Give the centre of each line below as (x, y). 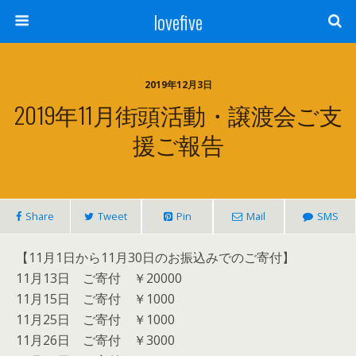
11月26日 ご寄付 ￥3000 (95, 340)
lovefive (178, 21)
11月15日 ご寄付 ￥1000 (95, 299)
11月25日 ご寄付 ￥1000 (95, 319)
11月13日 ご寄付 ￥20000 (99, 278)
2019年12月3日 (178, 85)
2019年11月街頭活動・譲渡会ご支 (178, 114)
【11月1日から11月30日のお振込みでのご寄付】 (155, 257)
